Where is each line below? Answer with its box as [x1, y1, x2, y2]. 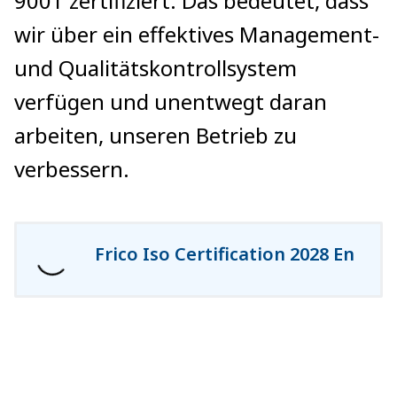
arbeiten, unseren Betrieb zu [14, 121, 297, 150]
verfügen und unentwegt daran [14, 87, 327, 116]
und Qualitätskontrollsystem [14, 53, 297, 82]
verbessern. [14, 154, 129, 183]
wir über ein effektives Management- [14, 19, 379, 49]
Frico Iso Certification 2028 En [95, 241, 354, 266]
